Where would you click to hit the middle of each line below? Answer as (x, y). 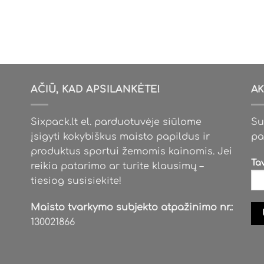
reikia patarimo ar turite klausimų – (117, 166)
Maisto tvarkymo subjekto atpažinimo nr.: (132, 208)
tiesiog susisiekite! (76, 181)
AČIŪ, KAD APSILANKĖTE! (95, 90)
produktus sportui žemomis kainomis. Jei (132, 151)
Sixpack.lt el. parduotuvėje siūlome (116, 122)
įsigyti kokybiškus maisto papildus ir (121, 136)
